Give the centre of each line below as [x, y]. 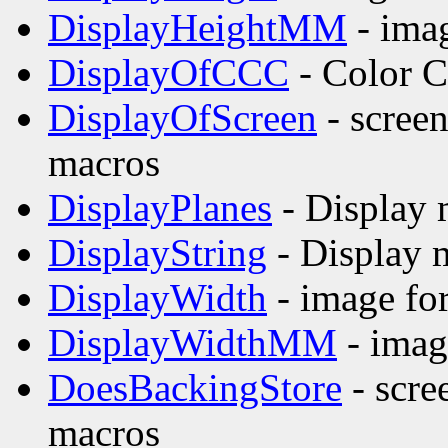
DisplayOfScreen [182, 118]
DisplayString [157, 253]
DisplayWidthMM [192, 343]
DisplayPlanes [160, 208]
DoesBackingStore [195, 388]
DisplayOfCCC [168, 73]
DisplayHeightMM [197, 28]
